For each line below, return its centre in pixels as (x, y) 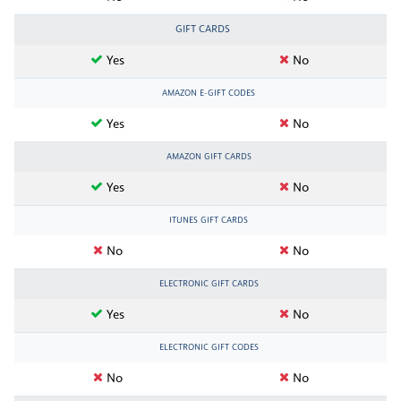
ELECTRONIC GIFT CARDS (209, 284)
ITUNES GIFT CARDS (209, 220)
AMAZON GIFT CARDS (209, 157)
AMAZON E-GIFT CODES (209, 93)
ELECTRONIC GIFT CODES (209, 347)
